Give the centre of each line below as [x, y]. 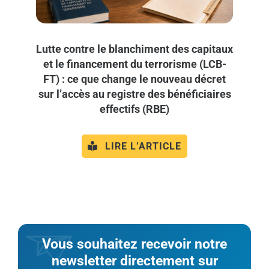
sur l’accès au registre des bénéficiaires [134, 94]
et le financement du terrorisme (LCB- [134, 64]
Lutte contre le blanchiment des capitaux [134, 49]
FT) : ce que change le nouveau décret [134, 79]
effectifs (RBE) [134, 109]
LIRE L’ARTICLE [143, 146]
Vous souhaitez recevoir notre [134, 244]
